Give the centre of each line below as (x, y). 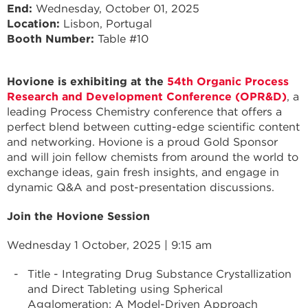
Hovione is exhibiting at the (87, 81)
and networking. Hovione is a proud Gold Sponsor (142, 142)
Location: (33, 24)
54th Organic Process (228, 81)
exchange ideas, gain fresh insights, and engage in (143, 172)
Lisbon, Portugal (108, 24)
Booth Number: (51, 39)
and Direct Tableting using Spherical (125, 289)
